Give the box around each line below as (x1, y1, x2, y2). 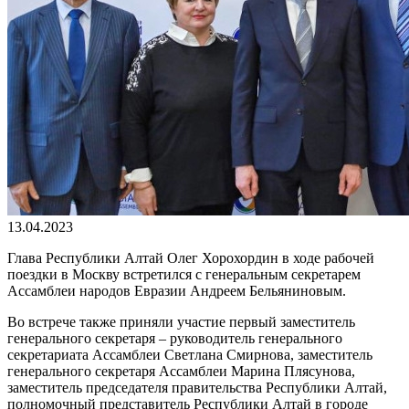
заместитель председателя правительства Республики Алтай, (7, 379, 387, 395)
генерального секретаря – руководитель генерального (7, 330, 342, 346)
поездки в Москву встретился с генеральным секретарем (7, 266, 361, 282)
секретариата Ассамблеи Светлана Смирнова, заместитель (7, 346, 372, 362)
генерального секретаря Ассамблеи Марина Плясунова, (7, 362, 355, 379)
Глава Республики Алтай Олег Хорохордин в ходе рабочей (7, 249, 374, 266)
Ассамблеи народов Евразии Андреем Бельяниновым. (7, 282, 346, 299)
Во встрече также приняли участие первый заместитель (7, 313, 355, 330)
